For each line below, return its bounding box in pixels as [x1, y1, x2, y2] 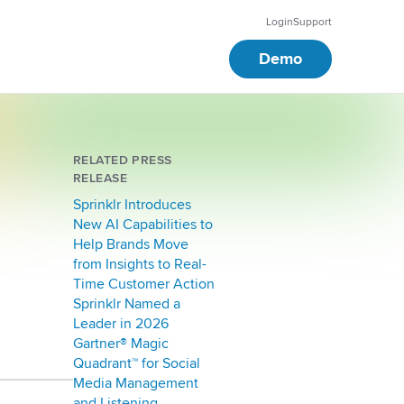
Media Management [73, 374, 198, 392]
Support [293, 15, 332, 29]
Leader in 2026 [73, 315, 169, 333]
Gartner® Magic [73, 335, 169, 353]
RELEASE [73, 170, 127, 186]
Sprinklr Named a [73, 295, 180, 313]
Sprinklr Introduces [73, 196, 191, 214]
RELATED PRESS [73, 152, 172, 168]
